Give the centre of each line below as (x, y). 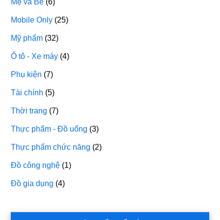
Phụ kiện (27, 74)
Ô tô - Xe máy (35, 56)
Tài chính (27, 92)
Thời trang (29, 110)
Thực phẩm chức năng (51, 147)
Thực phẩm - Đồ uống (49, 129)
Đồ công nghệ (36, 165)
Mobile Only (32, 20)
